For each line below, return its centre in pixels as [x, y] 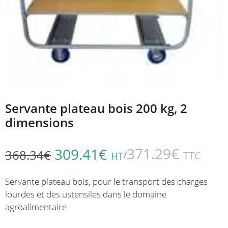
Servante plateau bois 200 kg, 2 [96, 108]
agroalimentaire [36, 207]
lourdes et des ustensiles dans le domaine [86, 194]
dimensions [39, 122]
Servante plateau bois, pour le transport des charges [106, 181]
